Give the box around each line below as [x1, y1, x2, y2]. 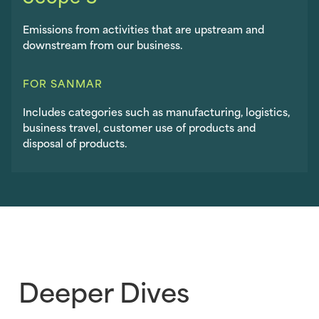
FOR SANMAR [23, 74, 103, 91]
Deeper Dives [19, 269, 189, 312]
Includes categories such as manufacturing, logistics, [23, 103, 290, 120]
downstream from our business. [23, 36, 182, 53]
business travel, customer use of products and [23, 118, 256, 135]
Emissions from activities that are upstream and [23, 20, 264, 37]
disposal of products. [23, 134, 127, 151]
